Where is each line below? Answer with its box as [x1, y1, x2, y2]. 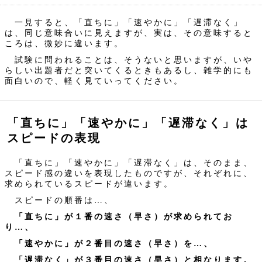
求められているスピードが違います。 [5, 179, 174, 188]
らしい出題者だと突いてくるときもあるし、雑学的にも [5, 65, 253, 75]
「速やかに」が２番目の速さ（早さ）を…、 [15, 239, 213, 248]
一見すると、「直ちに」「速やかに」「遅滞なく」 [5, 18, 243, 27]
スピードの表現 [7, 132, 101, 144]
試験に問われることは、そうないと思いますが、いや [5, 55, 253, 64]
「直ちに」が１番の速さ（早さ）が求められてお [15, 212, 233, 221]
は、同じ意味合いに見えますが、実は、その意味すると [5, 28, 253, 37]
